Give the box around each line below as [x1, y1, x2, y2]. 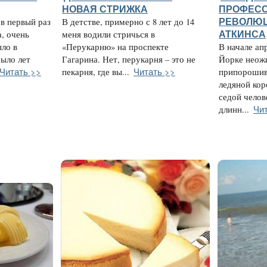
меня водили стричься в [62, 29, 155, 41]
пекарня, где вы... [62, 66, 129, 78]
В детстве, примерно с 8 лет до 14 [62, 16, 194, 28]
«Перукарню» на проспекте [62, 41, 169, 53]
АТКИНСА [219, 29, 266, 40]
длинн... [219, 104, 249, 116]
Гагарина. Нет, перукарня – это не [62, 54, 195, 66]
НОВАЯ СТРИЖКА [62, 4, 148, 15]
